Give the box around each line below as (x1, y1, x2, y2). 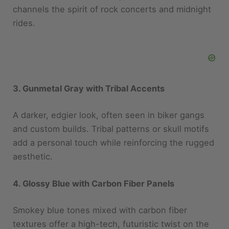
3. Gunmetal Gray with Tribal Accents (13, 61, 165, 72)
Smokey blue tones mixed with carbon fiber (13, 182, 188, 193)
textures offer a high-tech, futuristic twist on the (13, 196, 210, 207)
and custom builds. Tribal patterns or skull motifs (13, 101, 210, 111)
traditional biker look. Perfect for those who (13, 210, 189, 220)
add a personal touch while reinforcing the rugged (13, 114, 215, 125)
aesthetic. (13, 128, 53, 139)
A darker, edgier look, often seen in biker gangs (13, 87, 205, 98)
